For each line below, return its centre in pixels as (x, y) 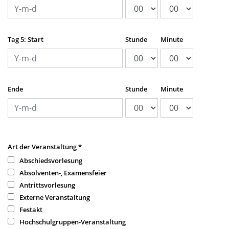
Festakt (31, 210)
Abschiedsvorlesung (51, 161)
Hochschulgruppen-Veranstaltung (73, 222)
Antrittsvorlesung (47, 185)
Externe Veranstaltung (55, 197)
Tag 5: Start (26, 39)
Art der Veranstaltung (43, 147)
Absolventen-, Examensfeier (63, 173)
